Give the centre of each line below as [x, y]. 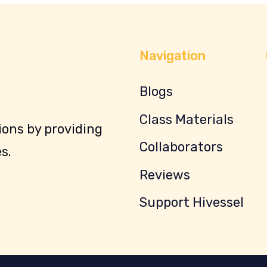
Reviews [165, 175]
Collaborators [181, 147]
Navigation [173, 56]
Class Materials [187, 119]
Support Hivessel [192, 203]
